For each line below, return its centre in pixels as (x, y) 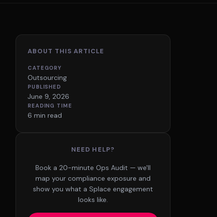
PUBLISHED (44, 87)
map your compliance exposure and (93, 178)
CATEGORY (45, 68)
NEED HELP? (93, 149)
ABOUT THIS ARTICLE (66, 51)
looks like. (93, 200)
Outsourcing (47, 77)
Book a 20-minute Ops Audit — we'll (93, 168)
